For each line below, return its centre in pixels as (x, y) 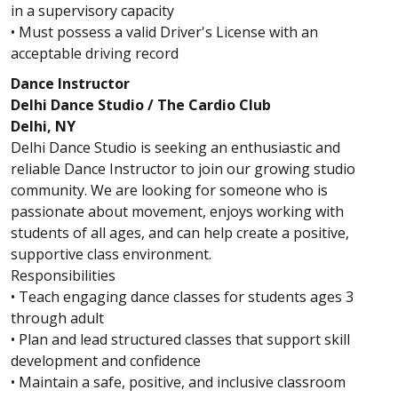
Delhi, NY (43, 126)
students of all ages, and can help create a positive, (180, 233)
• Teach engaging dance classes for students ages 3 (182, 297)
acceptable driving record (95, 53)
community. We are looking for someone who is (169, 190)
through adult (57, 318)
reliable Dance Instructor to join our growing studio (183, 169)
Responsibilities (63, 275)
